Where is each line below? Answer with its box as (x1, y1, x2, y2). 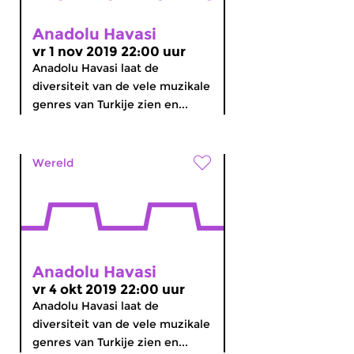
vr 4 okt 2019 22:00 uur (32, 281, 185, 297)
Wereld (32, 156, 73, 170)
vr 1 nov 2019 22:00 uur (32, 43, 186, 59)
